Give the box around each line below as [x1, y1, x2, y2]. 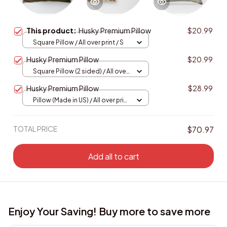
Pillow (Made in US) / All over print [33, 96, 130, 104]
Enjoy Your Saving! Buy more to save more [8, 205, 210, 218]
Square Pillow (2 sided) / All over [33, 67, 128, 75]
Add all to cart [88, 150, 139, 162]
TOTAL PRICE [13, 124, 57, 134]
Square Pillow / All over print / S [33, 38, 124, 46]
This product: [26, 26, 79, 35]
